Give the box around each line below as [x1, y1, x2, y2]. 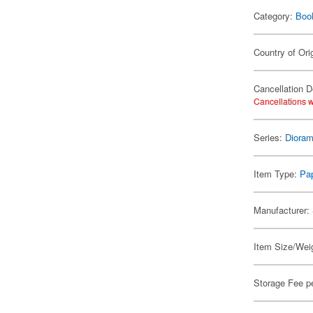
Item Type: [254, 167, 300, 180]
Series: [254, 131, 286, 144]
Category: [254, 9, 296, 22]
